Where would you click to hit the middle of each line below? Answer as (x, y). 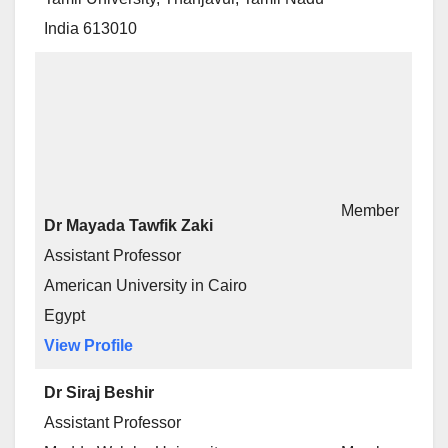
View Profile (88, 345)
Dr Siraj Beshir (99, 392)
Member (370, 210)
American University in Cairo (145, 285)
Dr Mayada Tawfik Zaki (128, 225)
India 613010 (90, 28)
